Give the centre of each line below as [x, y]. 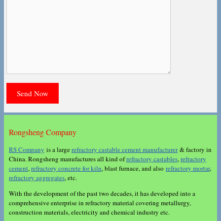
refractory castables [152, 159]
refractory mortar [188, 168]
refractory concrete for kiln [66, 168]
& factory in [195, 149]
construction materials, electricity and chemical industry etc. [89, 212]
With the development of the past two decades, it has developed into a [102, 193]
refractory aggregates [37, 177]
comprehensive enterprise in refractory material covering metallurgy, [100, 203]
